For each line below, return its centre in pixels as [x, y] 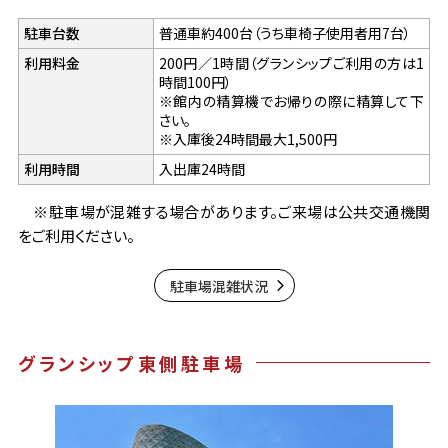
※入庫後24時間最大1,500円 [247, 138]
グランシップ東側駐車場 [131, 362]
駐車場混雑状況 [218, 285]
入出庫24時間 [201, 168]
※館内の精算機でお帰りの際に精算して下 [291, 100]
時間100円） [195, 81]
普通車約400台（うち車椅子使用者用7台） [284, 32]
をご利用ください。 [76, 235]
